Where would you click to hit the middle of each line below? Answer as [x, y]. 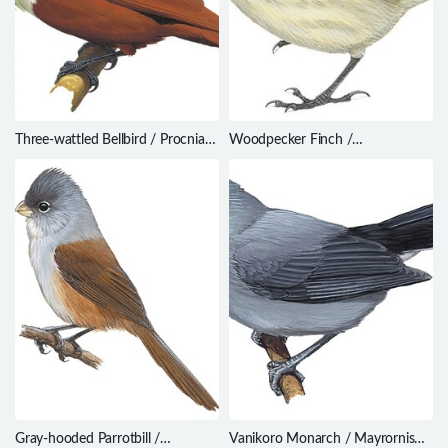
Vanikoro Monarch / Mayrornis [322, 438]
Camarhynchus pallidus [298, 157]
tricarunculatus [59, 157]
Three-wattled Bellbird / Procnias [113, 139]
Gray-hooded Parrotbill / [88, 438]
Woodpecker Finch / [291, 139]
